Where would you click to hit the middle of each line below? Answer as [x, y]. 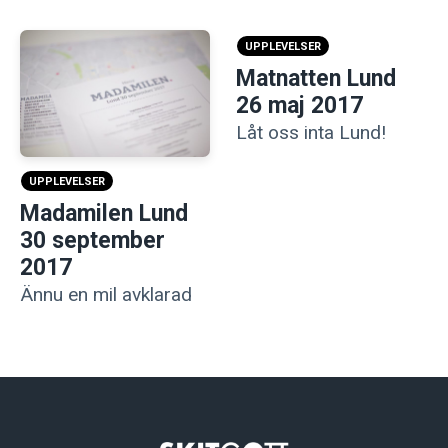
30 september [92, 240]
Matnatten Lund [315, 78]
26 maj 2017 [299, 105]
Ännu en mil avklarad [106, 294]
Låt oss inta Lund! [310, 132]
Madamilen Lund [104, 213]
